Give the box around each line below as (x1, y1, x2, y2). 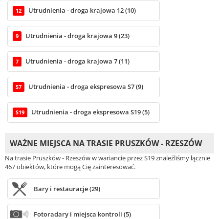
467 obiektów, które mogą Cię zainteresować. (5, 162, 135, 172)
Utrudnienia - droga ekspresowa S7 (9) (28, 82, 143, 91)
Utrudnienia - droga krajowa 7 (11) (25, 57, 130, 66)
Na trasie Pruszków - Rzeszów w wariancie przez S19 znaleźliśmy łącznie (5, 153, 210, 163)
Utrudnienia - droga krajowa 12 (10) (28, 6, 136, 15)
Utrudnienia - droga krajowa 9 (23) (25, 31, 130, 41)
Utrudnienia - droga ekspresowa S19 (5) (31, 108, 150, 117)
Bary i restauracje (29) (33, 184, 100, 194)
